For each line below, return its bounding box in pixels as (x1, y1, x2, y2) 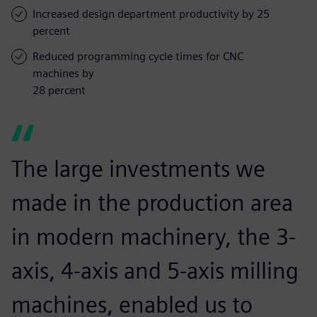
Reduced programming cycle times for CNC (33, 49, 243, 63)
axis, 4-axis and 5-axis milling (11, 256, 299, 284)
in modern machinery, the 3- (11, 222, 296, 250)
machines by (33, 66, 94, 80)
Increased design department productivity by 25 (33, 6, 270, 21)
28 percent (33, 83, 86, 97)
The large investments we (11, 154, 265, 183)
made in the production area (11, 188, 293, 217)
